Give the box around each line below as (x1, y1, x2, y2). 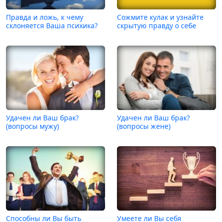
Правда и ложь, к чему (6, 12, 83, 22)
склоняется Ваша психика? (6, 20, 98, 30)
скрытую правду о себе (117, 20, 196, 30)
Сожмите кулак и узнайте (117, 12, 204, 22)
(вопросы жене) (117, 121, 170, 131)
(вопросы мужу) (6, 121, 59, 131)
